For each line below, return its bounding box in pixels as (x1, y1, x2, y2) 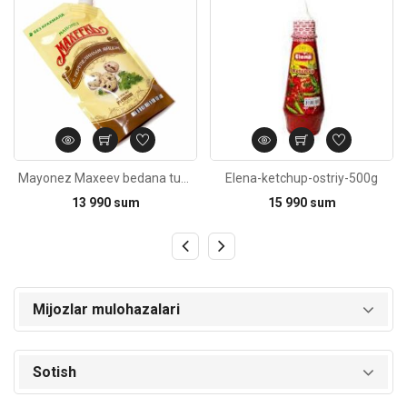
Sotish (33, 363, 76, 381)
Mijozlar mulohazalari (33, 301, 180, 318)
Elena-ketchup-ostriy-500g (225, 171, 378, 185)
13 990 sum (71, 195, 140, 211)
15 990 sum (267, 195, 336, 211)
